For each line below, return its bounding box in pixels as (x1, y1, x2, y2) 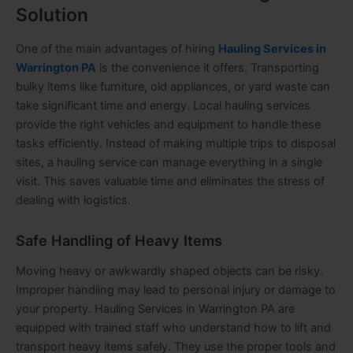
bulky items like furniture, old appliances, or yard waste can (16, 80, 330, 95)
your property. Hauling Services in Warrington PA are (16, 302, 295, 317)
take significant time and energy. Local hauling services (16, 98, 310, 113)
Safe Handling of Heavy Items (16, 231, 222, 249)
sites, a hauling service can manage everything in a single (16, 155, 322, 170)
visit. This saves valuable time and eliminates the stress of (16, 174, 325, 189)
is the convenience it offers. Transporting (96, 61, 319, 76)
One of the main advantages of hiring (16, 42, 218, 57)
